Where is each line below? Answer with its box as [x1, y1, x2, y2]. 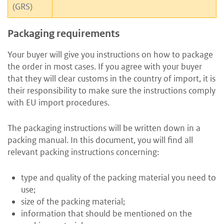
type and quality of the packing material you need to [21, 172, 216, 183]
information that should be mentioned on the [21, 208, 192, 219]
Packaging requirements [7, 27, 119, 40]
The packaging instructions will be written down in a [7, 122, 200, 134]
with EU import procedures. [7, 97, 109, 108]
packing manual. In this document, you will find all [7, 134, 193, 146]
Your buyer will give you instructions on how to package [7, 49, 213, 60]
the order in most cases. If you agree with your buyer [7, 61, 202, 72]
